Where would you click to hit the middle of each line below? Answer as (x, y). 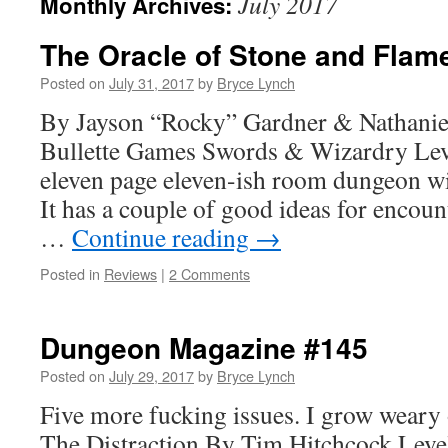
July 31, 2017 (151, 82)
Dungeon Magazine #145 (204, 347)
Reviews (130, 273)
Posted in (70, 273)
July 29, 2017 (151, 375)
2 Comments (209, 273)
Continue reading (163, 237)
